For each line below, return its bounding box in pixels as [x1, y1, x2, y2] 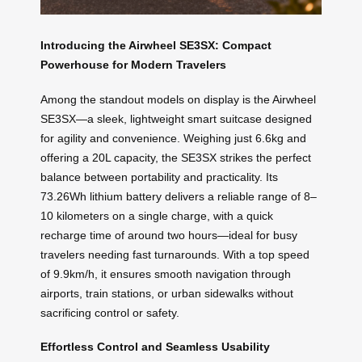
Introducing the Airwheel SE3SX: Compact [40, 38, 271, 52]
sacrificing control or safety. [40, 305, 179, 319]
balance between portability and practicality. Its [40, 170, 278, 183]
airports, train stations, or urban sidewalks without [40, 286, 293, 300]
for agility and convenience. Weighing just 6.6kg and [40, 131, 306, 145]
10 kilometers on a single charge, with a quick [40, 208, 273, 222]
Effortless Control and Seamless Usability [40, 340, 270, 354]
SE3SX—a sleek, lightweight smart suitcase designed [40, 112, 312, 125]
